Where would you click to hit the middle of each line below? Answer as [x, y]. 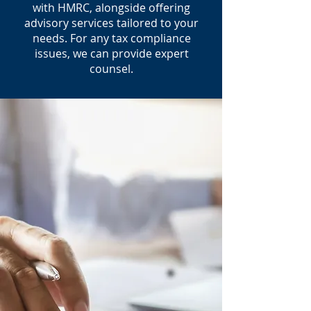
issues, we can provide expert [111, 53]
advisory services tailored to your [111, 23]
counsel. [111, 69]
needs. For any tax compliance [111, 38]
